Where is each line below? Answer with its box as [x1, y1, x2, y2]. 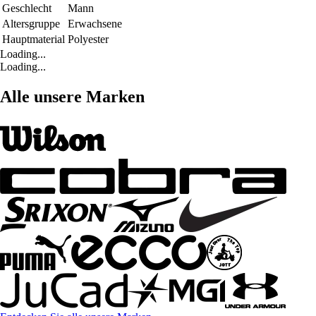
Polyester [68, 33, 109, 46]
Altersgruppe [2, 18, 60, 30]
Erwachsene [68, 18, 122, 30]
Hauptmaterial [2, 33, 65, 46]
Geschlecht [2, 2, 51, 15]
